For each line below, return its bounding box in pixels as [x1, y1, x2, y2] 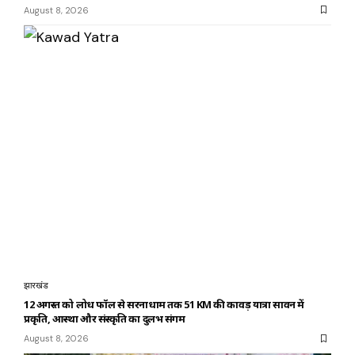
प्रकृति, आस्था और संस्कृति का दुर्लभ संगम [24, 311, 185, 326]
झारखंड [24, 280, 48, 292]
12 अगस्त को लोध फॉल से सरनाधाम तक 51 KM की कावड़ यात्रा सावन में [24, 297, 305, 312]
